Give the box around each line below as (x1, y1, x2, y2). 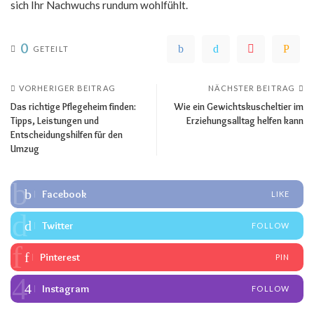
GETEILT (33, 43, 69, 53)
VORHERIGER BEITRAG (19, 83, 116, 93)
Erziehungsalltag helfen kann (186, 114, 303, 126)
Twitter (42, 219, 74, 232)
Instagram (42, 282, 90, 295)
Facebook (42, 187, 86, 200)
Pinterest (40, 250, 80, 264)
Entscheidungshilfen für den (11, 128, 123, 140)
